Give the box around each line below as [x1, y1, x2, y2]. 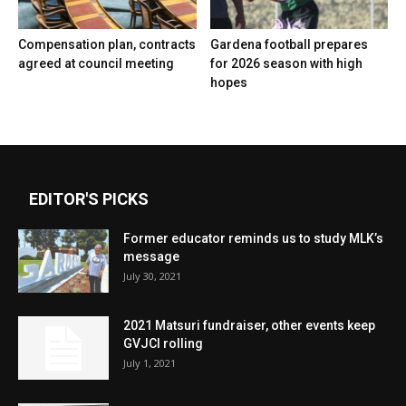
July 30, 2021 [123, 269, 181, 284]
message [123, 249, 179, 265]
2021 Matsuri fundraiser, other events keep [123, 318, 375, 333]
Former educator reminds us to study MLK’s [123, 231, 383, 246]
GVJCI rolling [123, 336, 203, 352]
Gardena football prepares [209, 37, 368, 53]
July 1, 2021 [123, 356, 176, 371]
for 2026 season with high [209, 56, 362, 72]
